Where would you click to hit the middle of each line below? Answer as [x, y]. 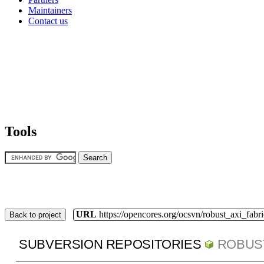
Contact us [48, 21]
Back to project [35, 214]
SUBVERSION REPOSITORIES [110, 245]
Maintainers [50, 10]
